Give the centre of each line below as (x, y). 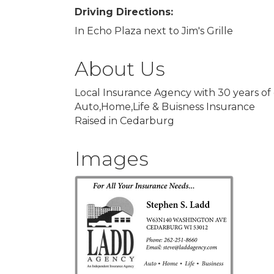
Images (112, 159)
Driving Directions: (124, 12)
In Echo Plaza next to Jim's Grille (154, 31)
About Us (120, 69)
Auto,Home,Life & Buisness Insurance (165, 107)
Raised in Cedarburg (124, 121)
